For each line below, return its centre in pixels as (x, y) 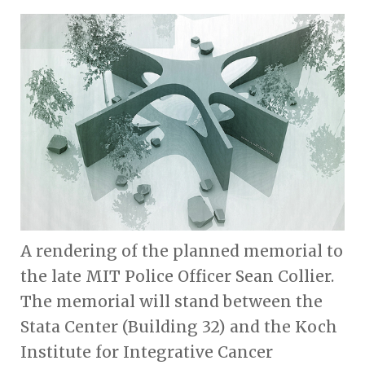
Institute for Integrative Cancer (147, 352)
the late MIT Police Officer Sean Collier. (177, 277)
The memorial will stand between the (172, 302)
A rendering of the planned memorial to (182, 251)
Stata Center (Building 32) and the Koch (179, 327)
